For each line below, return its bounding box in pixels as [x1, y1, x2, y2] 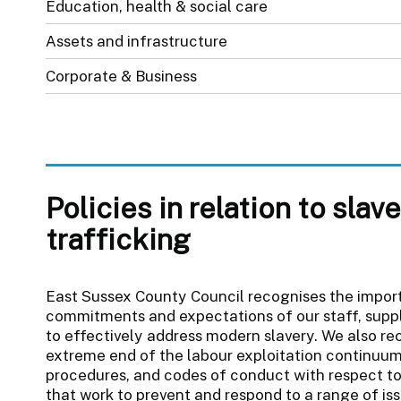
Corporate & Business [45, 66, 197, 85]
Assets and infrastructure [45, 31, 227, 50]
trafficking [45, 221, 191, 256]
